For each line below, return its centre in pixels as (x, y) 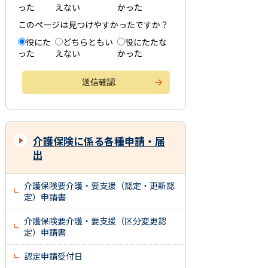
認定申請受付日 (53, 256)
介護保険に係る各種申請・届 (99, 141)
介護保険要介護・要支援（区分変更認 (95, 221)
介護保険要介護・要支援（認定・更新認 (99, 186)
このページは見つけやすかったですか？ (93, 25)
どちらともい (88, 42)
